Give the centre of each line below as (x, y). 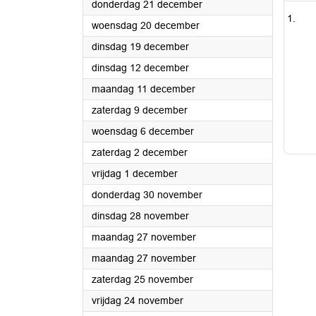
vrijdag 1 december (135, 174)
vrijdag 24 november (138, 300)
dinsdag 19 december (140, 47)
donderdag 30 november (147, 195)
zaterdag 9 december (140, 110)
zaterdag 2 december (140, 152)
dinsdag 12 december (140, 68)
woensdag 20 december (146, 25)
